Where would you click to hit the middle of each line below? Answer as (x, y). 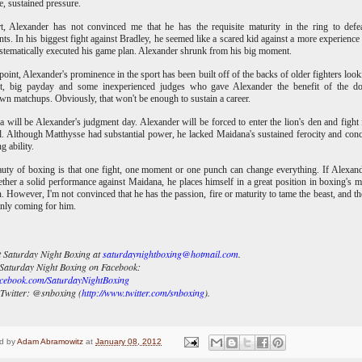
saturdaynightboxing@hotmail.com (170, 254)
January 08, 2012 (128, 342)
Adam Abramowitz (50, 342)
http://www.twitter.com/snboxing (143, 293)
